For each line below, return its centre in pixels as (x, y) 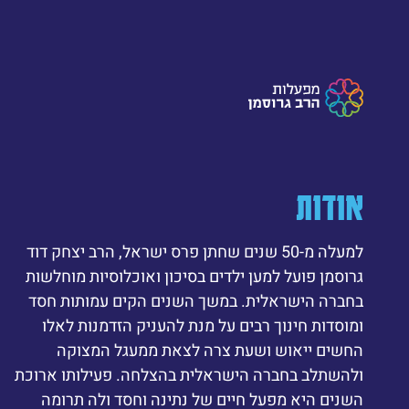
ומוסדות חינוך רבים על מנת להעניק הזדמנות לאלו (203, 326)
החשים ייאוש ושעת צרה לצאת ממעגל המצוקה (210, 351)
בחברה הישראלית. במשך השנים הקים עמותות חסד (196, 301)
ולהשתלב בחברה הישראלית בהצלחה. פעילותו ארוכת (189, 375)
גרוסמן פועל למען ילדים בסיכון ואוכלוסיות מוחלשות (194, 277)
